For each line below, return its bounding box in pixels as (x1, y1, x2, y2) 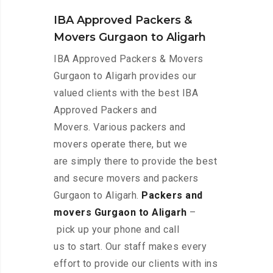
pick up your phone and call (54, 224, 179, 236)
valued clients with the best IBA (54, 87, 198, 99)
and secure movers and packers (54, 172, 199, 185)
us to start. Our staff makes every (54, 241, 207, 253)
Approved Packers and (54, 104, 157, 116)
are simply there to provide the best (54, 155, 217, 168)
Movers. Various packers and (54, 121, 186, 133)
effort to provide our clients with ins (54, 258, 218, 270)
